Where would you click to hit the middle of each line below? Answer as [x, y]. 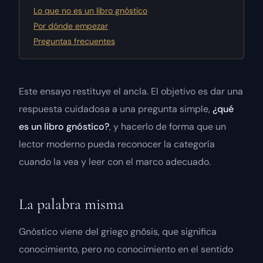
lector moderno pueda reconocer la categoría [117, 144]
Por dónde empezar [71, 26]
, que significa [187, 232]
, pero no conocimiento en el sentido [155, 249]
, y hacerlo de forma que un [168, 127]
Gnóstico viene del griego [75, 232]
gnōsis [144, 232]
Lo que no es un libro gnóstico [90, 10]
